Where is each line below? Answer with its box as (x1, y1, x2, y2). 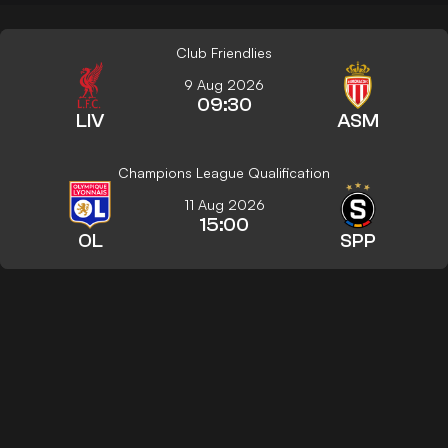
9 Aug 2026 (184, 75, 264, 93)
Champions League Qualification (118, 163, 330, 181)
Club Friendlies (176, 43, 272, 61)
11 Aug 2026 (183, 195, 265, 213)
